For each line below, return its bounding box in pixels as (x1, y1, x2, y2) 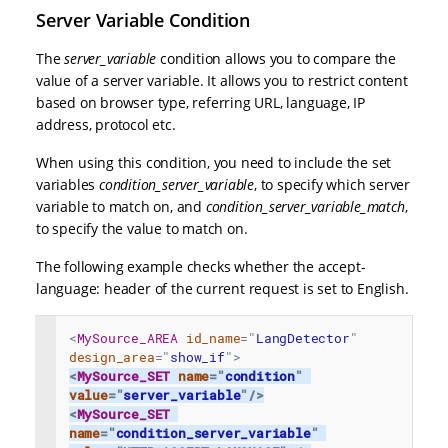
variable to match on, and (36, 197, 206, 217)
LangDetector (256, 329, 350, 346)
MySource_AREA (76, 329, 179, 346)
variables (36, 175, 99, 195)
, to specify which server (254, 175, 411, 195)
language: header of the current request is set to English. (36, 279, 409, 299)
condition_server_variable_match (205, 197, 405, 217)
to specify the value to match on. (36, 219, 248, 239)
